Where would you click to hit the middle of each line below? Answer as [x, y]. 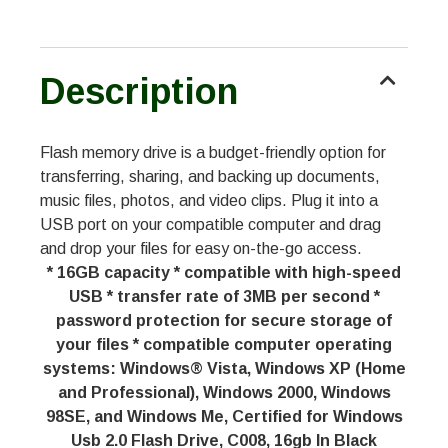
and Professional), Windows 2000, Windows [224, 393]
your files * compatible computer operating [224, 345]
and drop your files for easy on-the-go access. [201, 249]
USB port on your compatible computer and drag [210, 225]
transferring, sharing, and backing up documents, [210, 177]
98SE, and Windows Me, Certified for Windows [224, 417]
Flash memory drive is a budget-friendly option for [213, 153]
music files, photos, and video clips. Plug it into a [209, 201]
